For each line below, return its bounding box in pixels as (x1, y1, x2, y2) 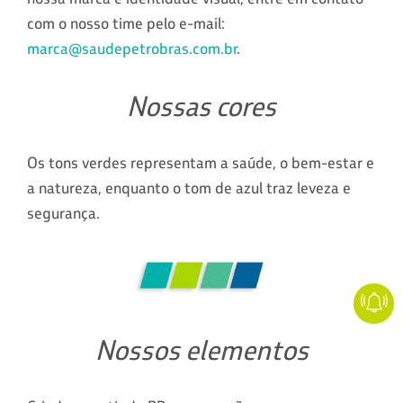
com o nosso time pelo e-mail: (27, 13, 225, 33)
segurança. (27, 202, 100, 223)
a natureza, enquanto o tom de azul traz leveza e (27, 177, 351, 198)
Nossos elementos (94, 332, 309, 367)
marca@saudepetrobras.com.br (27, 38, 237, 58)
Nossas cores (127, 88, 276, 123)
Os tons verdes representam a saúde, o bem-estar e (27, 152, 374, 173)
